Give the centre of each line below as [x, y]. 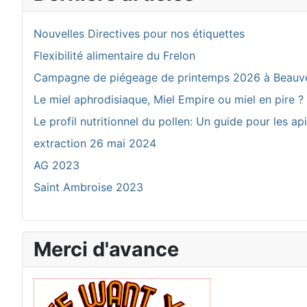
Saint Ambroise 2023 [88, 187]
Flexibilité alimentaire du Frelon [114, 56]
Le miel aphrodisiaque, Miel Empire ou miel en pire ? [169, 99]
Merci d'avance [106, 249]
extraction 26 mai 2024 [95, 143]
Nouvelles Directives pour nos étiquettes [139, 34]
